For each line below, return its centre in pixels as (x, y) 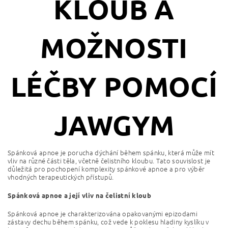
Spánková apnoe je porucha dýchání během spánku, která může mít (111, 152)
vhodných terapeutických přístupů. (61, 177)
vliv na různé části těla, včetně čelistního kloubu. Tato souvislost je (109, 161)
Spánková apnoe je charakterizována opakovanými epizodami (103, 213)
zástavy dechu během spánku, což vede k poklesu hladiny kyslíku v (108, 222)
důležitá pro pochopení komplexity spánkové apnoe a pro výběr (106, 169)
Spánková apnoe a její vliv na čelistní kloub (80, 195)
